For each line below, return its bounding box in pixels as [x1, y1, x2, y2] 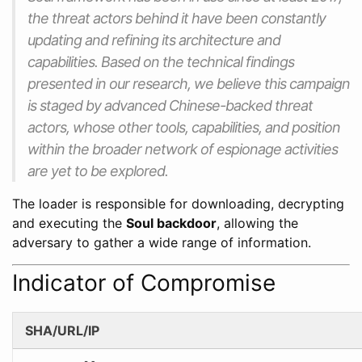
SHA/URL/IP [25, 322, 99, 339]
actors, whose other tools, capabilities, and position [27, 119, 340, 137]
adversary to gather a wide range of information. [12, 234, 311, 251]
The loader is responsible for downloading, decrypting [12, 196, 344, 213]
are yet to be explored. [27, 162, 168, 180]
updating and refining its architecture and [27, 32, 280, 49]
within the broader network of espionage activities [27, 141, 338, 158]
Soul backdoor [126, 215, 217, 232]
